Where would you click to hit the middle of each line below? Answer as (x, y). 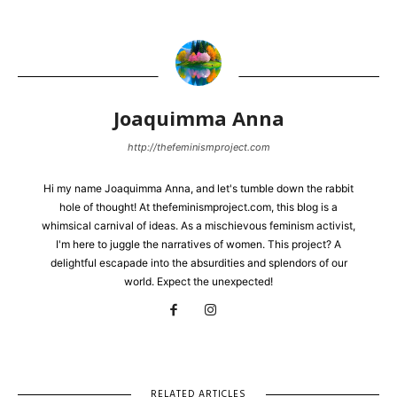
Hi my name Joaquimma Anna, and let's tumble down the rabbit (198, 188)
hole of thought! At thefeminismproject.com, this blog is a (198, 207)
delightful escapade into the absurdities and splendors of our (198, 263)
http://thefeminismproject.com (198, 147)
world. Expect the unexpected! (198, 281)
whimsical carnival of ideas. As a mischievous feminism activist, (198, 226)
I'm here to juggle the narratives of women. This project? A (198, 244)
